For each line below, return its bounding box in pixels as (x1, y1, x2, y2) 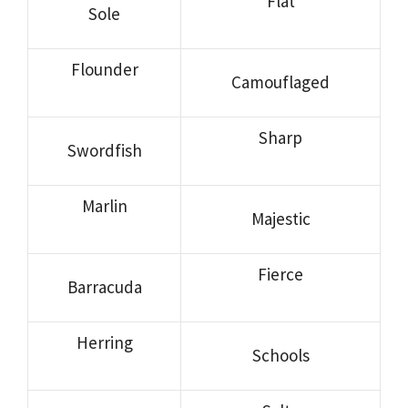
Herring (76, 331, 133, 353)
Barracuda (66, 275, 142, 298)
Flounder (70, 57, 138, 80)
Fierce (258, 262, 303, 285)
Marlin (81, 194, 127, 217)
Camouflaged (231, 70, 330, 93)
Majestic (250, 207, 311, 229)
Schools (251, 343, 310, 366)
